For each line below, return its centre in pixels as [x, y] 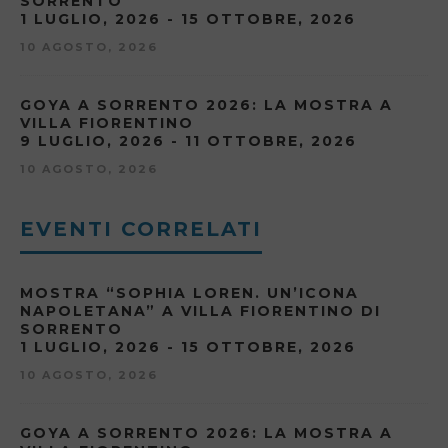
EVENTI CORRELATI [141, 228]
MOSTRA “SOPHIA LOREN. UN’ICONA [189, 292]
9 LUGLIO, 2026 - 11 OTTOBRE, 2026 [188, 140]
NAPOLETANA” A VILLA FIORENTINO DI [200, 310]
